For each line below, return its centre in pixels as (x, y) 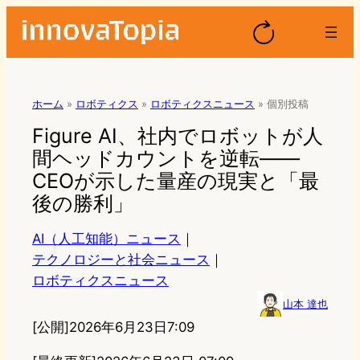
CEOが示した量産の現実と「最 (176, 181)
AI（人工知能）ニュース (106, 239)
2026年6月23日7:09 (132, 327)
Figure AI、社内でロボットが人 (178, 136)
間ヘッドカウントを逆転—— (166, 159)
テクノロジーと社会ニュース (121, 260)
